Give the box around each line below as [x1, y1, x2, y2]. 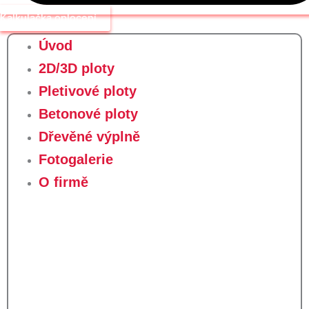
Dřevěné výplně [38, 128, 140, 144]
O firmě [38, 174, 88, 190]
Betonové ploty [38, 106, 138, 121]
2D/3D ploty [38, 60, 114, 76]
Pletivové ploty [38, 83, 137, 99]
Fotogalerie [38, 151, 113, 167]
